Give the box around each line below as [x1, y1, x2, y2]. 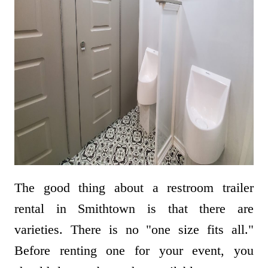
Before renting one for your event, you [14, 243, 254, 258]
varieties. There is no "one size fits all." [14, 222, 254, 237]
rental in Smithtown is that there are [14, 201, 254, 217]
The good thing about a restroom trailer [14, 180, 254, 196]
